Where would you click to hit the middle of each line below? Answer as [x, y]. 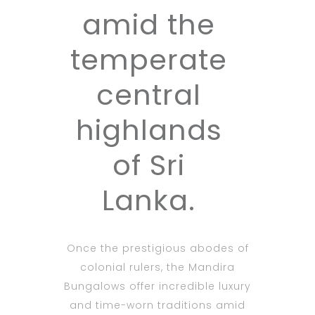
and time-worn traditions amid [157, 306]
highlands [149, 130]
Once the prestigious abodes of [157, 249]
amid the [149, 25]
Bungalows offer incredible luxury [157, 287]
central [149, 95]
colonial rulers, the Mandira [157, 268]
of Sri [149, 166]
